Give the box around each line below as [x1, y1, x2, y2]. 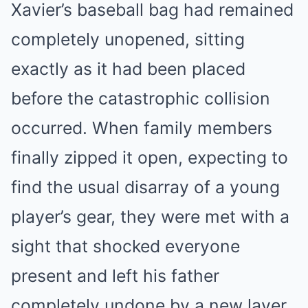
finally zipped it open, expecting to [11, 147, 288, 168]
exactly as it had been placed [11, 58, 245, 80]
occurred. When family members [11, 118, 272, 139]
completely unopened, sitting [11, 29, 245, 50]
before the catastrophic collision [11, 88, 270, 109]
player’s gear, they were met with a [11, 206, 289, 228]
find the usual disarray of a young [11, 177, 280, 198]
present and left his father [11, 265, 219, 287]
